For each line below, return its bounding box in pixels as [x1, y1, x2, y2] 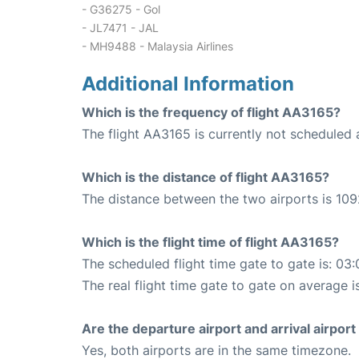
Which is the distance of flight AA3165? [82, 169, 329, 185]
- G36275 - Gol [82, 2, 160, 16]
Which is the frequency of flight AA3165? [82, 104, 341, 120]
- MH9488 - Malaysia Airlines [82, 39, 233, 53]
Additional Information [82, 72, 294, 95]
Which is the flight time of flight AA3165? [82, 234, 339, 250]
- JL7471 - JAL [82, 21, 159, 34]
